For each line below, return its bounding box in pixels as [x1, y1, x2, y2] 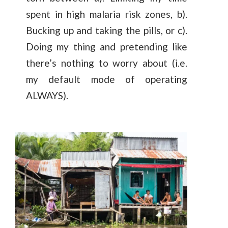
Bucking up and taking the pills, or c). [26, 24, 187, 37]
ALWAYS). [26, 90, 68, 102]
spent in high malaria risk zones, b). [26, 8, 187, 20]
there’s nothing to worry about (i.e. [26, 57, 187, 69]
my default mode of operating [26, 73, 187, 85]
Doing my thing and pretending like [26, 41, 187, 53]
